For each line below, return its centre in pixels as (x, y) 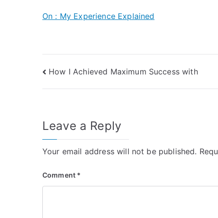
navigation (81, 94)
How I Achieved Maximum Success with (123, 71)
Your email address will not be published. (120, 152)
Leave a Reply (82, 126)
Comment (60, 175)
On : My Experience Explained (99, 16)
